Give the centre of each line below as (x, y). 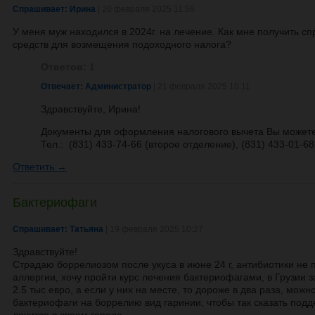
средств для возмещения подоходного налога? (122, 44)
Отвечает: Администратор (96, 86)
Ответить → (40, 167)
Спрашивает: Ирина (54, 9)
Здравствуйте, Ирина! (91, 109)
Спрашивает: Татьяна (58, 229)
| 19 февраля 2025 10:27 (153, 229)
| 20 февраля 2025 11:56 (145, 9)
